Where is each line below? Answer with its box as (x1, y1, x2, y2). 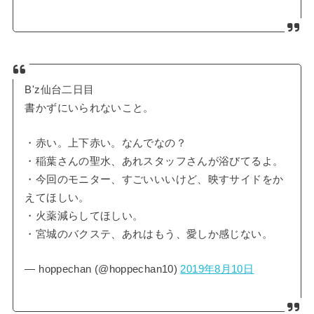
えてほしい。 (25, 192, 90, 204)
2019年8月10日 (180, 263, 254, 275)
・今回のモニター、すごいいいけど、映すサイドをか (25, 174, 284, 186)
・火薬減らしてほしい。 (25, 210, 144, 222)
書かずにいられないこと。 (25, 102, 154, 114)
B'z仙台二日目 (25, 84, 95, 96)
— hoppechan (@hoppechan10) (25, 263, 181, 275)
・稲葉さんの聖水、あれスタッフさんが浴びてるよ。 (25, 156, 284, 168)
